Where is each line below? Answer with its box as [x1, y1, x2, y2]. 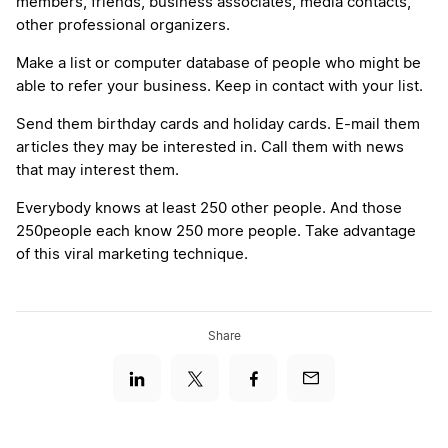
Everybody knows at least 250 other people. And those [16, 201, 402, 217]
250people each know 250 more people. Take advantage [16, 224, 416, 240]
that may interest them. [16, 163, 179, 179]
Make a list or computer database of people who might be [16, 56, 421, 72]
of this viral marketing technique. [16, 247, 248, 263]
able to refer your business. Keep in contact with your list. [16, 79, 423, 95]
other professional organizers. [16, 18, 230, 34]
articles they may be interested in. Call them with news [16, 140, 404, 156]
